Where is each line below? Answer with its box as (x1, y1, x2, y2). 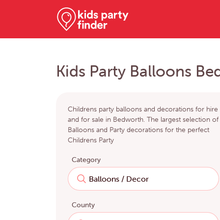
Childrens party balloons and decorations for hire (68, 105, 218, 114)
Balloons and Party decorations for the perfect (68, 125, 209, 135)
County (72, 200, 95, 210)
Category (72, 155, 101, 165)
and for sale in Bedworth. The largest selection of (68, 115, 219, 124)
